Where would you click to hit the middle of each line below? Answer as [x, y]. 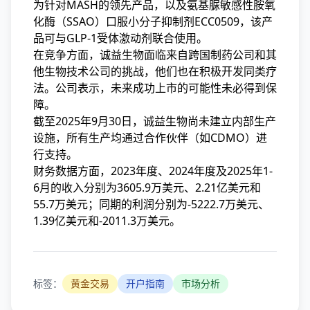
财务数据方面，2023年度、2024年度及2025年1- [153, 171]
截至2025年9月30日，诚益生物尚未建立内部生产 [155, 121]
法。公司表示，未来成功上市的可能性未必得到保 [155, 88]
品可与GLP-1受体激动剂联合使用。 [120, 38]
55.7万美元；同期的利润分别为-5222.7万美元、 [151, 204]
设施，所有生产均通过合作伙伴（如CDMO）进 [150, 138]
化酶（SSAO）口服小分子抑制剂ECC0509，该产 [153, 21]
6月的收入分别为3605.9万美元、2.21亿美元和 [147, 188]
